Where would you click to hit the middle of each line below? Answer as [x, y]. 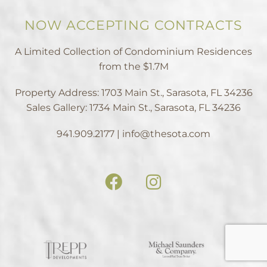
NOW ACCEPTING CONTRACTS [133, 25]
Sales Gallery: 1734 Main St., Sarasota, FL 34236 [133, 107]
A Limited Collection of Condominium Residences [133, 51]
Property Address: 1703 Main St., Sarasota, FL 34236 [133, 92]
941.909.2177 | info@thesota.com [133, 134]
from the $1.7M [133, 66]
